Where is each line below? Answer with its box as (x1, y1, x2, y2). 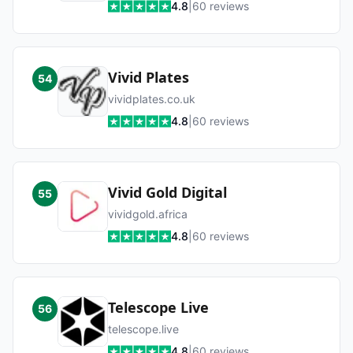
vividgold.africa (108, 207, 188, 221)
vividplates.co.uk (108, 92, 195, 106)
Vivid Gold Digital (108, 183, 227, 202)
